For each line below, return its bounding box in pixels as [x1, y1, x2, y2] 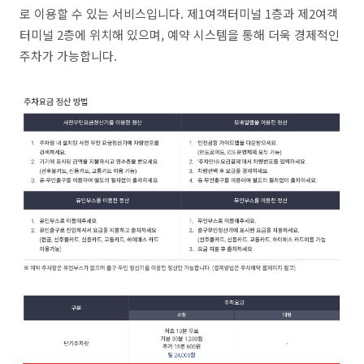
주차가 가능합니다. [19, 47, 117, 64]
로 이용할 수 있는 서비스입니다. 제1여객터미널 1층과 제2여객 [19, 5, 338, 22]
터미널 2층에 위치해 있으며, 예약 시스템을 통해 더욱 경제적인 [19, 26, 340, 43]
